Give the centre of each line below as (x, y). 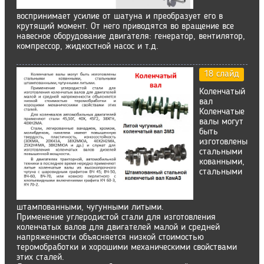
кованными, (222, 162)
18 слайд (222, 74)
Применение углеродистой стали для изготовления (116, 217)
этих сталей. (40, 258)
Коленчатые (222, 112)
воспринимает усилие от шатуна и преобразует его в (120, 16)
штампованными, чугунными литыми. (90, 207)
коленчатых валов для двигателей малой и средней (118, 227)
